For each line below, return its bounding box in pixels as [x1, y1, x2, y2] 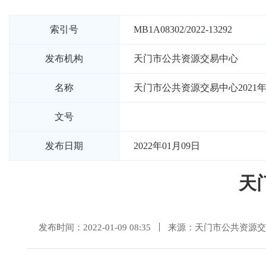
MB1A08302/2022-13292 [134, 24, 232, 34]
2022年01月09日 [134, 141, 200, 151]
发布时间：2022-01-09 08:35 [39, 222, 151, 232]
